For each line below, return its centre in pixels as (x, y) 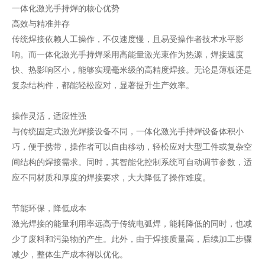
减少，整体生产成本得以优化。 (70, 254)
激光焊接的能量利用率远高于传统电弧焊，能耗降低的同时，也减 (132, 223)
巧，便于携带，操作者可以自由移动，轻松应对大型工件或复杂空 (132, 146)
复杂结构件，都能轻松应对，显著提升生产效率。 (103, 85)
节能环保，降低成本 (49, 208)
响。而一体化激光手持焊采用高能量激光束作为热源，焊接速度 (127, 54)
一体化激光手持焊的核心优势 (65, 8)
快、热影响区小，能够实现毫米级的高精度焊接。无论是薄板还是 (132, 70)
